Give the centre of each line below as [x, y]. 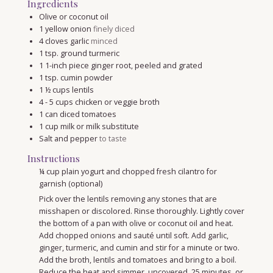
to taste [113, 138]
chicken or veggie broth [117, 102]
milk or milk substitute [99, 126]
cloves [56, 41]
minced [104, 41]
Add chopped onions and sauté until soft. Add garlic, [133, 235]
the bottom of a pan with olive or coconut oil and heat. [136, 223]
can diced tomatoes [80, 114]
